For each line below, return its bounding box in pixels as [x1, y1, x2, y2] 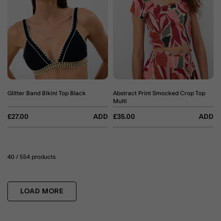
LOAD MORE [20, 187, 64, 195]
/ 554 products [14, 153, 56, 160]
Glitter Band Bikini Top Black [7, 90, 86, 96]
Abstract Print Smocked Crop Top [113, 90, 205, 96]
